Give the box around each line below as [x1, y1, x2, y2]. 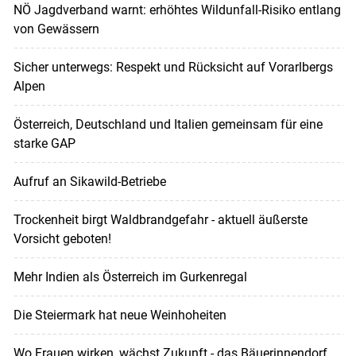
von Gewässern [13, 21, 99, 37]
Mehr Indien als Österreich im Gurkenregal [13, 269, 247, 285]
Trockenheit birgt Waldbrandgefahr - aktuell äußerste [13, 212, 308, 228]
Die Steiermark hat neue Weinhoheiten [13, 308, 226, 323]
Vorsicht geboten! [13, 231, 111, 247]
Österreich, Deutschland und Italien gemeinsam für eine [13, 117, 323, 133]
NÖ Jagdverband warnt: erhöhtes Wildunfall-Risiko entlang [13, 2, 341, 18]
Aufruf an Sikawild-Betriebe [13, 174, 166, 190]
